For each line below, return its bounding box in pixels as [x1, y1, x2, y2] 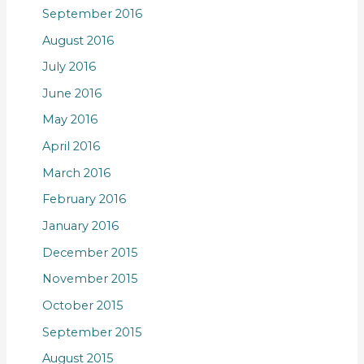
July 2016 [41, 59, 96, 75]
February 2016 [41, 192, 126, 207]
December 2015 [41, 245, 138, 260]
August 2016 [41, 32, 114, 48]
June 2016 [41, 85, 102, 101]
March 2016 [41, 165, 110, 180]
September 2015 [41, 324, 142, 340]
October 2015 [41, 297, 123, 313]
